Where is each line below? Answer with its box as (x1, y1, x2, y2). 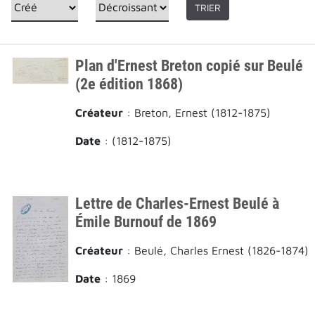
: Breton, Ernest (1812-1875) (123, 105, 271, 119)
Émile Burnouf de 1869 (75, 212, 217, 231)
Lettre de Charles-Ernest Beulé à (75, 193, 280, 212)
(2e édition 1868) (75, 74, 184, 93)
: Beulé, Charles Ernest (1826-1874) (123, 243, 309, 257)
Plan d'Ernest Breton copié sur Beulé (75, 56, 304, 75)
